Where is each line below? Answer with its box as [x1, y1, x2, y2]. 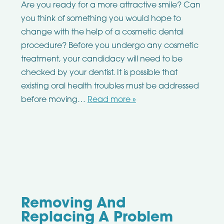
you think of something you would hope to [20, 15, 181, 23]
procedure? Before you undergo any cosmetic [20, 42, 198, 50]
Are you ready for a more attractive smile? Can [20, 1, 200, 10]
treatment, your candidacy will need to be [20, 55, 182, 64]
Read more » [87, 96, 136, 104]
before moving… [20, 96, 87, 104]
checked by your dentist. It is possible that [20, 69, 177, 77]
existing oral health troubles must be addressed [20, 82, 199, 91]
